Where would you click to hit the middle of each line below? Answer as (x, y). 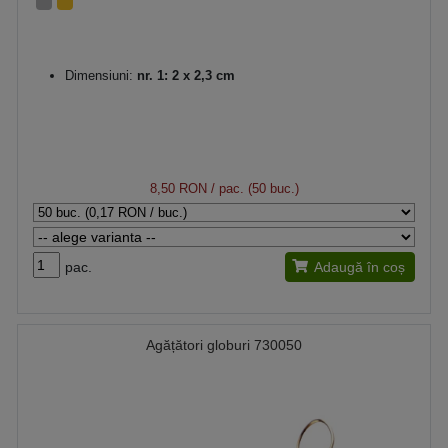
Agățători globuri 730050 (224, 345)
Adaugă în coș (359, 267)
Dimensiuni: (99, 75)
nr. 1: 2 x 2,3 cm (184, 75)
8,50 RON (178, 188)
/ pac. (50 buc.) (252, 188)
